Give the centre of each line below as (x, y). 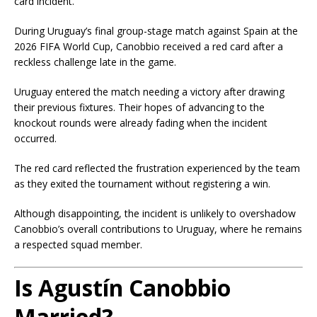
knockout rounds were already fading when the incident (141, 122)
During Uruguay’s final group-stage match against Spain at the (156, 30)
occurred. (35, 138)
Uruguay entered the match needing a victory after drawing (149, 91)
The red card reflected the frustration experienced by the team (157, 168)
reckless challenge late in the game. (95, 62)
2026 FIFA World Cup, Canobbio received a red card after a (149, 46)
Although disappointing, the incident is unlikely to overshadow (155, 213)
